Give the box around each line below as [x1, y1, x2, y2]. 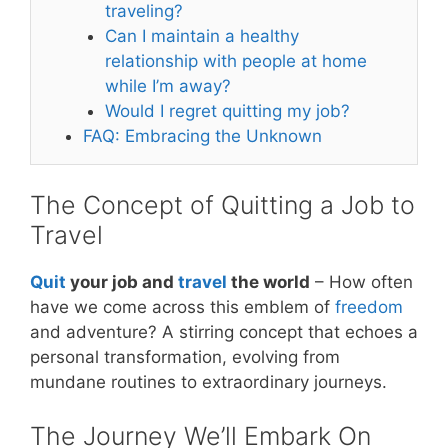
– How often [310, 272, 413, 293]
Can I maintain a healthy [105, 25, 300, 46]
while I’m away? [105, 75, 232, 96]
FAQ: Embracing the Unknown [83, 125, 323, 146]
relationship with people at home [105, 50, 368, 71]
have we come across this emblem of [30, 297, 335, 318]
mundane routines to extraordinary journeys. [30, 372, 387, 393]
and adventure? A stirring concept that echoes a [30, 322, 418, 343]
